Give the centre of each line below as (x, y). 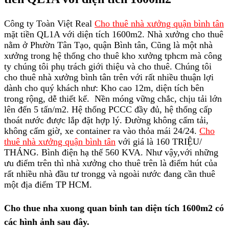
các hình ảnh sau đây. (47, 222)
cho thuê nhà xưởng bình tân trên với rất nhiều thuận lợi (109, 77)
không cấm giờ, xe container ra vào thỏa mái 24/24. (102, 131)
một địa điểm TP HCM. (48, 184)
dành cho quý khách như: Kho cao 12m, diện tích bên (104, 88)
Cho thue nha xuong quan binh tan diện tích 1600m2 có (114, 208)
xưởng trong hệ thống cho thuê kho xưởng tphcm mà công (113, 55)
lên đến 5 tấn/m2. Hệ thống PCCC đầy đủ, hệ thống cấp (108, 109)
